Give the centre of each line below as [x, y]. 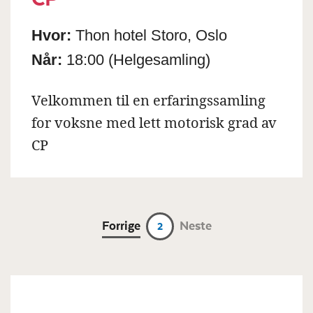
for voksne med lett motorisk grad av [154, 123]
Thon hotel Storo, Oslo [149, 35]
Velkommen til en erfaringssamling [148, 100]
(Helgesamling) [159, 59]
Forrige [121, 225]
